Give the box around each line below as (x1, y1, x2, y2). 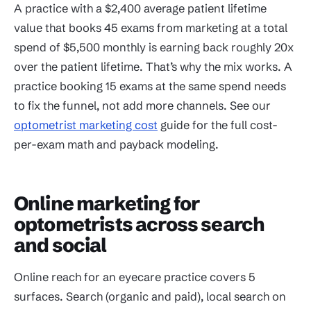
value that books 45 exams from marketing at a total (14, 21, 287, 35)
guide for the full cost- (158, 118, 278, 133)
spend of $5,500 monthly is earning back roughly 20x (14, 40, 294, 55)
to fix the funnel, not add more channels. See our (14, 99, 271, 113)
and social (14, 233, 107, 258)
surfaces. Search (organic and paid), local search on (14, 289, 286, 304)
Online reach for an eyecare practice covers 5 (14, 270, 255, 285)
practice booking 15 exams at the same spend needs (14, 79, 286, 94)
